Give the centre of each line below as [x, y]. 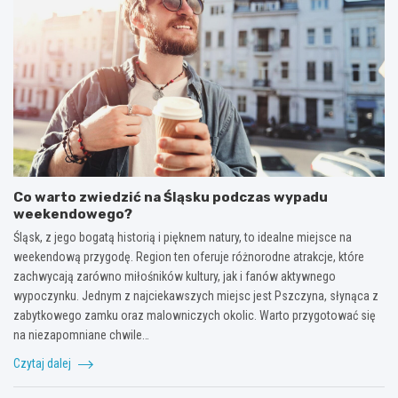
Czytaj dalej [44, 364]
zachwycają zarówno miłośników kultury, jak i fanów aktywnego [175, 277]
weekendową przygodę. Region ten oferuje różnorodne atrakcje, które [189, 257]
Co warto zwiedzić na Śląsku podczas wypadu [171, 198]
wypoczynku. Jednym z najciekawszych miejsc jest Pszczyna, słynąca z [196, 296]
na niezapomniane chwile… [81, 335]
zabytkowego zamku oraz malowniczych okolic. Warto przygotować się [195, 316]
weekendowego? [73, 215]
